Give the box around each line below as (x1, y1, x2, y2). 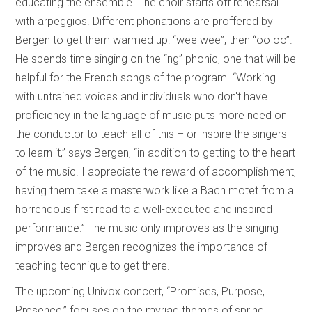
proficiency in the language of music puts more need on (15, 108, 288, 122)
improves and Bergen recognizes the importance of (15, 240, 268, 253)
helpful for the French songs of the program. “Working (15, 70, 276, 84)
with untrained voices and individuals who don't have (15, 89, 268, 103)
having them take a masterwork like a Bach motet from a (15, 183, 295, 197)
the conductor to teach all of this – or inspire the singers (15, 127, 288, 141)
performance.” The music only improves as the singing (15, 221, 279, 235)
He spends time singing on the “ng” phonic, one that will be (15, 52, 297, 65)
